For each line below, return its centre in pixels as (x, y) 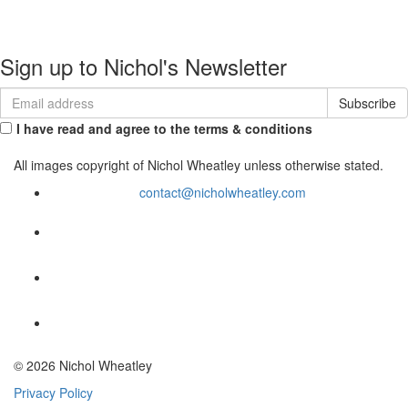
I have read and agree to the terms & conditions (164, 128)
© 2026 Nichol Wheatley (83, 365)
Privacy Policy (53, 393)
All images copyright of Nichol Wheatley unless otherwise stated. (199, 165)
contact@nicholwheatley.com (222, 192)
